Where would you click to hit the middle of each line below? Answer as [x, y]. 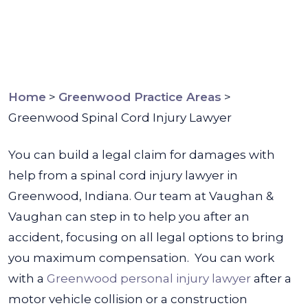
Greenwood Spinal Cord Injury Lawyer [120, 118]
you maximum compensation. [100, 258]
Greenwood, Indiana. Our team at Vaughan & [141, 196]
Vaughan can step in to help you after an [129, 217]
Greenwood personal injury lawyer [150, 278]
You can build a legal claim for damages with [142, 155]
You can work [234, 258]
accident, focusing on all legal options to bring [146, 237]
